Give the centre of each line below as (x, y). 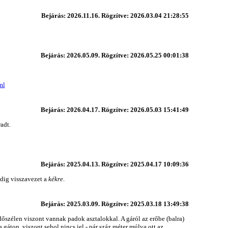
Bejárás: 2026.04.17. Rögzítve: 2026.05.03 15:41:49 (115, 109)
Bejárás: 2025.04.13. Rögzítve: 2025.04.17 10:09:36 (115, 164)
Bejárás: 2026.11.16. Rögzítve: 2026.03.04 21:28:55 (115, 15)
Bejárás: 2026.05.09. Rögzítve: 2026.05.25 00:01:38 (115, 55)
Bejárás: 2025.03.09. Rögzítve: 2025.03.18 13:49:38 (115, 204)
